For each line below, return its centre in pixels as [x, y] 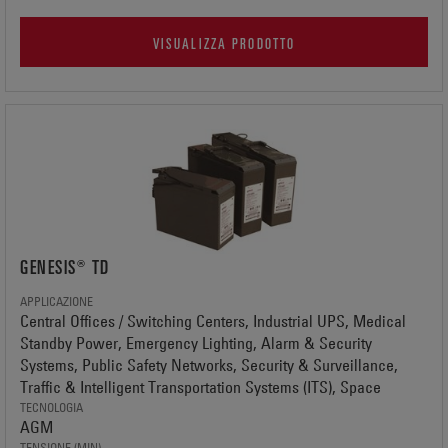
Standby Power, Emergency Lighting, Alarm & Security [196, 343]
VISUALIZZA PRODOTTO [224, 42]
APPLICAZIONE [56, 301]
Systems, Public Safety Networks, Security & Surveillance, [209, 365]
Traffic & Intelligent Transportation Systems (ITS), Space [200, 387]
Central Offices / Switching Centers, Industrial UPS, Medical [213, 321]
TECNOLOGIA [51, 407]
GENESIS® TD [65, 266]
